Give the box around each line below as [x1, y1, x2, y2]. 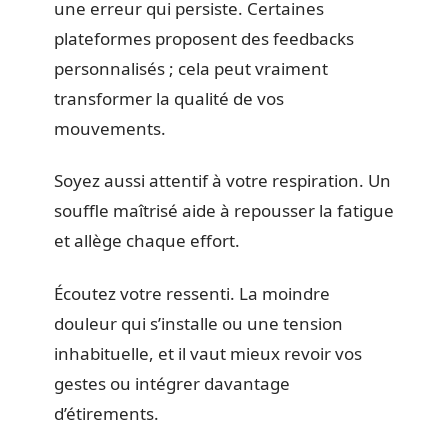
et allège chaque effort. [54, 229, 240, 252]
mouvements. [54, 116, 166, 140]
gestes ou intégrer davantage [54, 371, 290, 395]
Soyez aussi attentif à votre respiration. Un [54, 169, 391, 192]
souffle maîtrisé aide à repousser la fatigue [54, 199, 394, 222]
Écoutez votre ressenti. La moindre [54, 281, 330, 305]
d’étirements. [54, 401, 159, 425]
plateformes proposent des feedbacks [54, 26, 354, 50]
